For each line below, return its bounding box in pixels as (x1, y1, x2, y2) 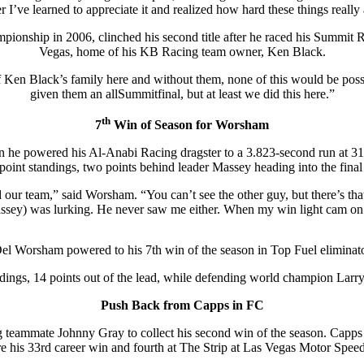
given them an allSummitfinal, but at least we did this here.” (29, 87, 335, 102)
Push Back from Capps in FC (100, 298, 264, 313)
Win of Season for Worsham (110, 118, 269, 132)
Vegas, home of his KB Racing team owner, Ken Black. (38, 45, 326, 59)
